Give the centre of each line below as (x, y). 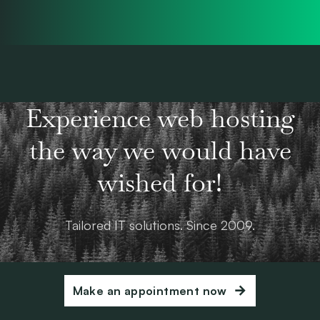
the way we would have (160, 150)
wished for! (160, 182)
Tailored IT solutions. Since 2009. (160, 225)
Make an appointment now (150, 290)
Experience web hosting (160, 118)
